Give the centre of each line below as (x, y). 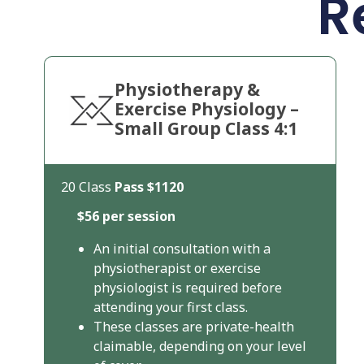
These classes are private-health (193, 327)
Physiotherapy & (188, 90)
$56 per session (126, 217)
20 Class (87, 187)
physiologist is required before (187, 288)
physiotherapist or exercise (177, 269)
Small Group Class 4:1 (206, 129)
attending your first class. (170, 308)
